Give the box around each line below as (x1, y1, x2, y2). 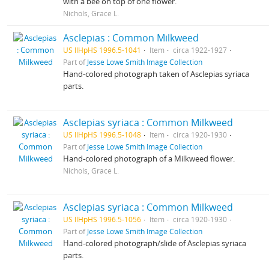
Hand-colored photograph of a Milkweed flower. (63, 153, 235, 164)
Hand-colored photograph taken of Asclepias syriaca (63, 68, 250, 79)
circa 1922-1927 (173, 45, 228, 55)
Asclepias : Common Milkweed (63, 31, 199, 44)
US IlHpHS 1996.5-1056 (63, 214, 142, 224)
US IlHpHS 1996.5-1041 (63, 45, 142, 55)
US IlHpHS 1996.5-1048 (63, 130, 142, 139)
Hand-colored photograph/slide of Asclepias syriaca (63, 238, 247, 249)
